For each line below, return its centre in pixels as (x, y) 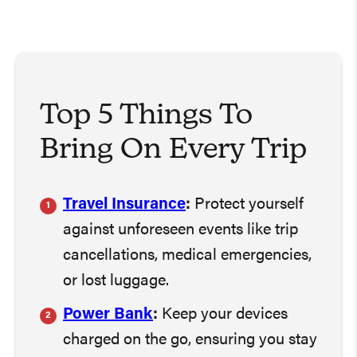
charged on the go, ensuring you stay (190, 340)
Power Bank (108, 314)
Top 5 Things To (146, 117)
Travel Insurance (124, 204)
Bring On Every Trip (173, 151)
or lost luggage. (116, 281)
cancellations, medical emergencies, (187, 255)
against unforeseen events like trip (180, 230)
